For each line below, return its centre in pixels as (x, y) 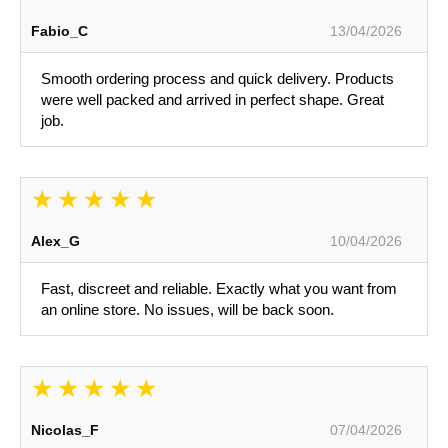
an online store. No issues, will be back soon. (187, 310)
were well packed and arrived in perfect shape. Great (212, 100)
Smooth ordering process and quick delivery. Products (217, 79)
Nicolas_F (65, 430)
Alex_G (55, 241)
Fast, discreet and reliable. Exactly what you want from (219, 289)
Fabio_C (59, 31)
